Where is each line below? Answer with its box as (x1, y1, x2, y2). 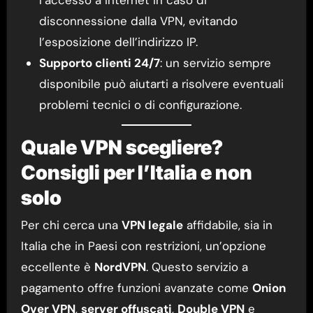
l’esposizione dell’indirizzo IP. (38, 34, 198, 50)
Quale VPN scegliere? (20, 135, 223, 159)
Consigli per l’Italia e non (20, 160, 252, 184)
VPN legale (121, 217, 183, 233)
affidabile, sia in (182, 217, 272, 233)
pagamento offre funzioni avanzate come (20, 280, 252, 296)
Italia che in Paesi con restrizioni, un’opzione (20, 238, 266, 254)
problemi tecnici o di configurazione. (38, 96, 242, 112)
